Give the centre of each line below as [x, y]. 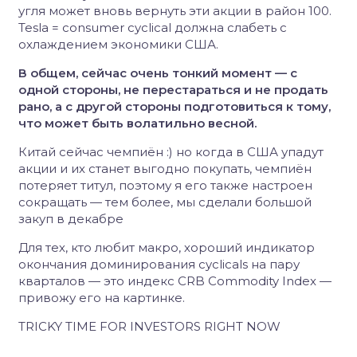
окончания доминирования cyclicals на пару [159, 264]
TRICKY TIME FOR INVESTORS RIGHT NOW [149, 326]
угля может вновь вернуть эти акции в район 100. [175, 11]
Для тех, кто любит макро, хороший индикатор [167, 247]
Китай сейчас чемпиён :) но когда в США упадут [171, 152]
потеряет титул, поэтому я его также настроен [165, 185]
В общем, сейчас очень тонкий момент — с [158, 73]
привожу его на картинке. [102, 298]
